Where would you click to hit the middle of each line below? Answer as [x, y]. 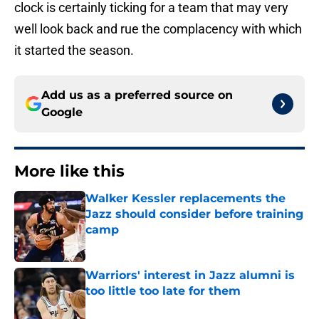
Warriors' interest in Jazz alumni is [190, 276]
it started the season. [74, 51]
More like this [69, 172]
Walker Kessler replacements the [185, 199]
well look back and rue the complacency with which [158, 29]
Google [62, 113]
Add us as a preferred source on [137, 95]
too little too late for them [163, 291]
